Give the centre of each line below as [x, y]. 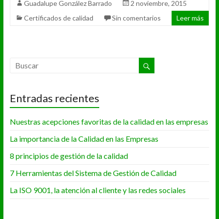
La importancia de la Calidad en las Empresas [84, 139]
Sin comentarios [136, 18]
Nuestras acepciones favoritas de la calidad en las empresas [109, 122]
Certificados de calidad [58, 18]
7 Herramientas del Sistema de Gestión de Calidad [93, 173]
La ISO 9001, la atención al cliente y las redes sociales [98, 190]
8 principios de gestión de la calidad [69, 156]
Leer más [190, 18]
